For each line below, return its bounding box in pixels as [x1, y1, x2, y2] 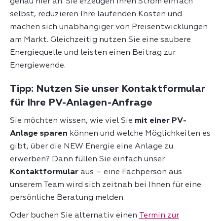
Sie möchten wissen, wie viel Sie [10, 117, 135, 125]
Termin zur [139, 212, 179, 220]
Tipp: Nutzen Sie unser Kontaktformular [10, 84, 205, 94]
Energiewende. [10, 62, 66, 70]
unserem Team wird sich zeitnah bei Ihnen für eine [10, 181, 201, 189]
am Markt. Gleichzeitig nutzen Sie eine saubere [10, 36, 191, 44]
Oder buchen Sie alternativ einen [10, 212, 139, 220]
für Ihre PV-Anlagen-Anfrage [10, 98, 152, 108]
